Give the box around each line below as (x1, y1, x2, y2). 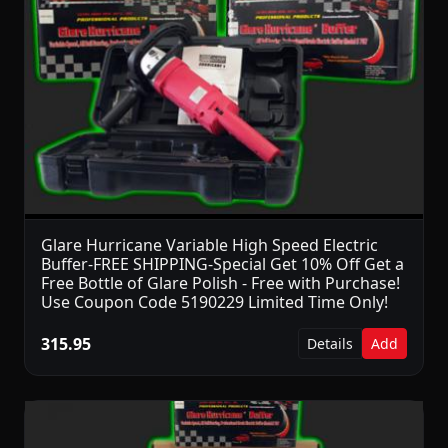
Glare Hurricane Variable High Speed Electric (41, 234, 378, 257)
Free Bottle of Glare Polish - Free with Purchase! (41, 272, 400, 295)
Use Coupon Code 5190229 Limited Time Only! (41, 291, 388, 314)
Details (307, 334, 353, 354)
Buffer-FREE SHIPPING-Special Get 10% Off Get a (41, 253, 404, 276)
